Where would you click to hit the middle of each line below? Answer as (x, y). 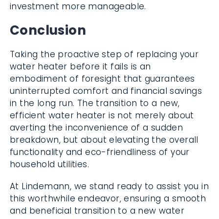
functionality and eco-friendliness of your (100, 152)
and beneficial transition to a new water (97, 211)
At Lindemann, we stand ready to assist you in (109, 186)
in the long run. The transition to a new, (95, 103)
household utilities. (49, 164)
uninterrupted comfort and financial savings (106, 91)
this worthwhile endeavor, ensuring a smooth (108, 198)
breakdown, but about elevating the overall (104, 140)
